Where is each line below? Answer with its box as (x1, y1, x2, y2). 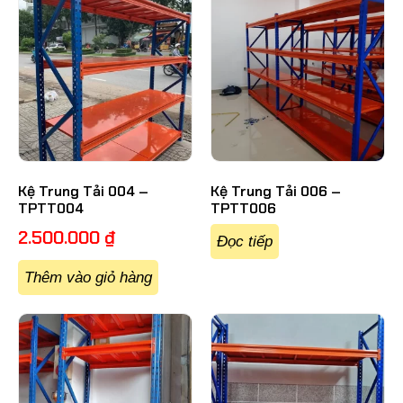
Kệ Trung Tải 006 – (210, 182, 341, 201)
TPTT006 (210, 199, 276, 219)
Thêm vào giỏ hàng (24, 269, 152, 287)
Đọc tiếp (217, 233, 273, 251)
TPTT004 (18, 199, 84, 219)
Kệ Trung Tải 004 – (18, 182, 148, 201)
